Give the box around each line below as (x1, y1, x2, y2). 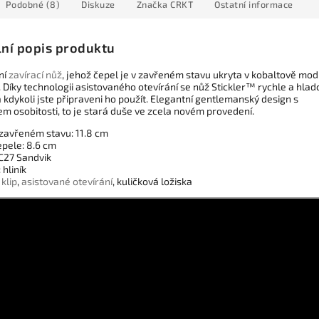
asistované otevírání (21, 175, 113, 188)
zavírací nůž (9, 68, 62, 81)
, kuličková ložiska (113, 175, 192, 188)
